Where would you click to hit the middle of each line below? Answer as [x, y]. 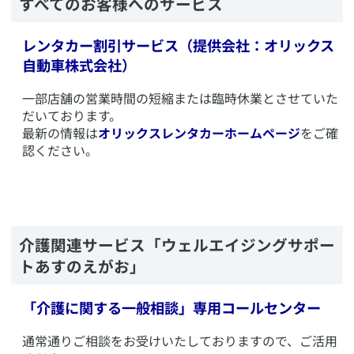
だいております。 [72, 115]
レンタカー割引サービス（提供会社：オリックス [178, 45]
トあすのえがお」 [82, 265]
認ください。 [60, 150]
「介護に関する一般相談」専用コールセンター [171, 307]
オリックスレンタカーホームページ [199, 132]
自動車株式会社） [79, 65]
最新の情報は [60, 132]
